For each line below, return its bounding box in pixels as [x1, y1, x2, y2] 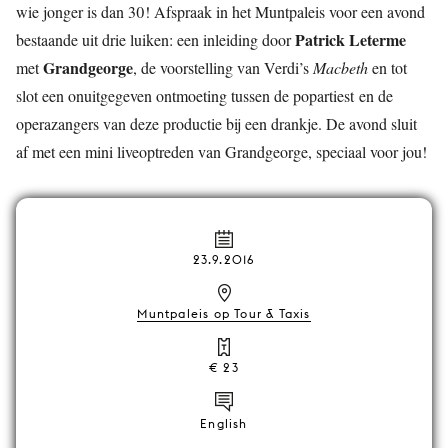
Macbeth [313, 57, 368, 78]
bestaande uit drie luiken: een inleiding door [16, 29, 295, 50]
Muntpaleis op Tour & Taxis [137, 306, 311, 321]
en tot [368, 57, 407, 78]
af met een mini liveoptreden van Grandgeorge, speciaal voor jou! [16, 141, 427, 162]
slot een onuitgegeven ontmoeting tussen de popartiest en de [16, 85, 393, 106]
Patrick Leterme [295, 28, 406, 51]
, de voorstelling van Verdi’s [133, 57, 313, 78]
